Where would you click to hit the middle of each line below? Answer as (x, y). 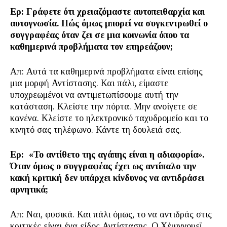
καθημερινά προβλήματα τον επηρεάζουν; (91, 47)
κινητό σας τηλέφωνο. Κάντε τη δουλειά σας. (96, 130)
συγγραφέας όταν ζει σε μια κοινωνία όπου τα (100, 35)
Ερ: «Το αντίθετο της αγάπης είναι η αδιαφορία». (107, 155)
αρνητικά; (29, 190)
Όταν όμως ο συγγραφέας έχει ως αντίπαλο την (103, 166)
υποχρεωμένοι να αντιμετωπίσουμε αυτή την (94, 95)
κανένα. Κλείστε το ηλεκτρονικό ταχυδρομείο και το (109, 118)
